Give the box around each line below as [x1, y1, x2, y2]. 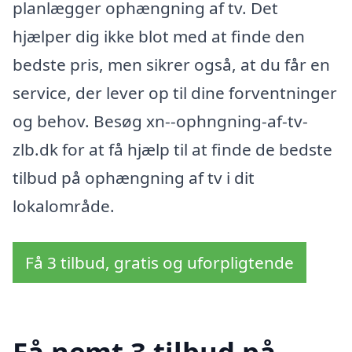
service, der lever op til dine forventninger [13, 82, 337, 104]
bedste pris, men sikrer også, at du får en [13, 53, 330, 76]
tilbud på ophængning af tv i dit [13, 167, 255, 189]
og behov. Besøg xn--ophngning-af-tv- [13, 110, 308, 133]
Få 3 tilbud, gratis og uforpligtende [25, 251, 294, 274]
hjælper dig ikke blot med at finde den [13, 25, 305, 48]
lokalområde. [13, 195, 115, 218]
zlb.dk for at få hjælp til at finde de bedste [13, 138, 332, 161]
